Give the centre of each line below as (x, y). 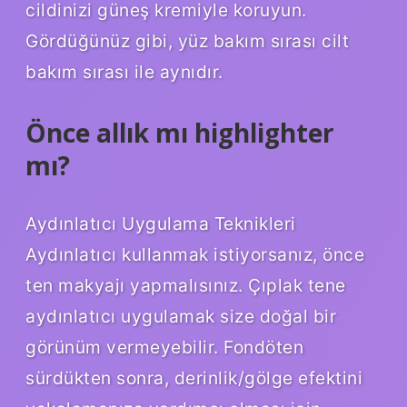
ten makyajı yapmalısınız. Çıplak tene (186, 286)
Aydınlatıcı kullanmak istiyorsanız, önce (195, 255)
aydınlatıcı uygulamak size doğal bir (181, 317)
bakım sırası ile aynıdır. (124, 72)
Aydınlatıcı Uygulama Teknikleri (161, 224)
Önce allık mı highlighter (180, 133)
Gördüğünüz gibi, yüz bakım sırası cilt (187, 41)
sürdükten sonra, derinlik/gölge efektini (194, 378)
